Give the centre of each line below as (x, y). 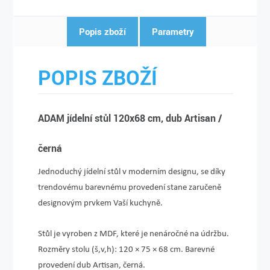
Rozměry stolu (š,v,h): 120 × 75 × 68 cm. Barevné (127, 249)
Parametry (173, 31)
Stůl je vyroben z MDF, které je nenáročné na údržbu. (134, 233)
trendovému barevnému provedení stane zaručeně (130, 187)
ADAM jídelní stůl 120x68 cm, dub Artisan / (130, 118)
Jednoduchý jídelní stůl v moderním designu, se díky (132, 171)
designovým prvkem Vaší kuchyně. (101, 202)
